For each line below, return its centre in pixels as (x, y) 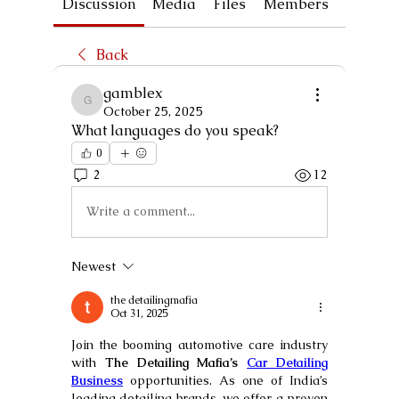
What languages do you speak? (175, 130)
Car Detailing (288, 362)
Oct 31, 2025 (139, 313)
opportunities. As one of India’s (225, 380)
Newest (94, 266)
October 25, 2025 (153, 111)
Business (97, 380)
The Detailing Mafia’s (176, 362)
